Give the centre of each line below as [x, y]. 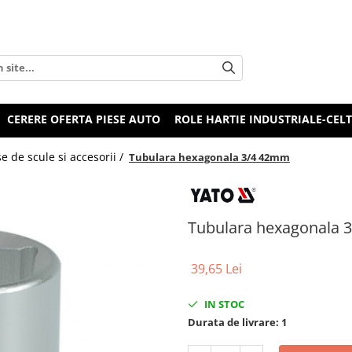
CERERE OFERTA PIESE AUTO [84, 119]
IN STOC [223, 304]
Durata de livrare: [233, 323]
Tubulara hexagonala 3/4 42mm [209, 157]
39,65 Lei [216, 269]
